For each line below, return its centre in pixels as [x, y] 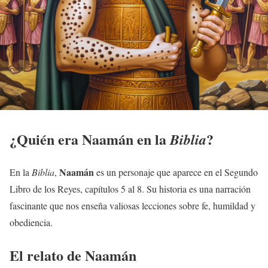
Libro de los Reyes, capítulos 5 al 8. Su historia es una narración [130, 188]
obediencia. [31, 222]
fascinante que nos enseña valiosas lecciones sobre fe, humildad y [133, 205]
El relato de [47, 255]
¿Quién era [46, 139]
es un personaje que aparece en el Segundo [176, 172]
